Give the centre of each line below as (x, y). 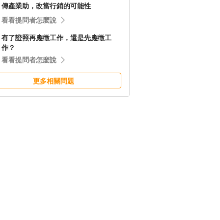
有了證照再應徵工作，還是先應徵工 (56, 38)
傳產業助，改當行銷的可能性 (46, 6)
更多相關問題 (54, 81)
